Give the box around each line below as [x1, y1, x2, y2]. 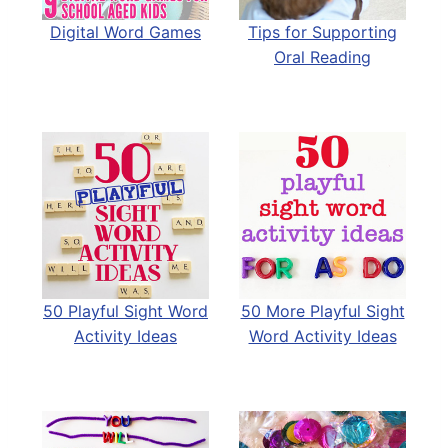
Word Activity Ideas [248, 325, 397, 346]
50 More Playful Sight [240, 300, 405, 321]
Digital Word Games [50, 21, 201, 42]
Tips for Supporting [248, 21, 397, 42]
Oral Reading [274, 46, 371, 67]
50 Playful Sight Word [43, 300, 208, 321]
